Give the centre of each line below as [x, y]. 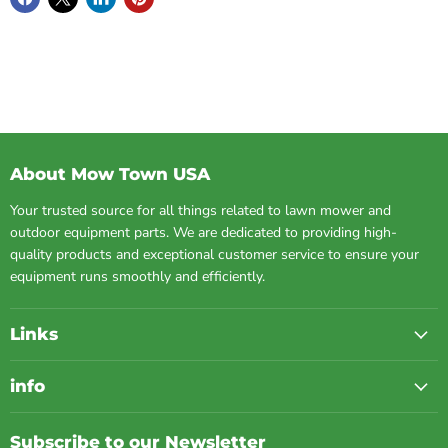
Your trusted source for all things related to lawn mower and [200, 211]
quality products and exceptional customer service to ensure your [214, 255]
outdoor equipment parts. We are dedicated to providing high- [203, 233]
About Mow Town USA [110, 174]
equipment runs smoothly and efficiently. [137, 277]
